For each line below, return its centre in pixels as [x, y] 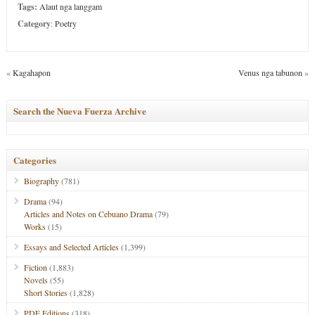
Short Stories [45, 292]
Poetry [65, 23]
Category [34, 24]
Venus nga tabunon [271, 72]
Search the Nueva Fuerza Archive [79, 111]
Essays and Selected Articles [71, 247]
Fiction [35, 267]
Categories [34, 160]
